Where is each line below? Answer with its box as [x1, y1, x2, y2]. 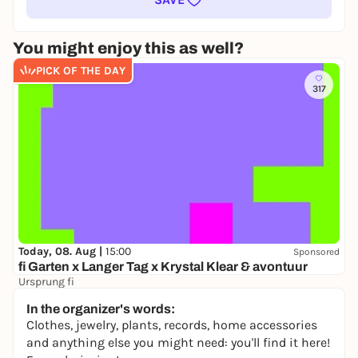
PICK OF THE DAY [36, 63, 125, 78]
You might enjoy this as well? [13, 39, 244, 57]
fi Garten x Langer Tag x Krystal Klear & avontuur [18, 260, 308, 274]
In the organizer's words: [26, 302, 175, 316]
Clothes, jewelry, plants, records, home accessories [26, 317, 317, 332]
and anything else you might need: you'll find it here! [26, 335, 330, 350]
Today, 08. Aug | [18, 245, 105, 259]
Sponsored [293, 245, 340, 257]
